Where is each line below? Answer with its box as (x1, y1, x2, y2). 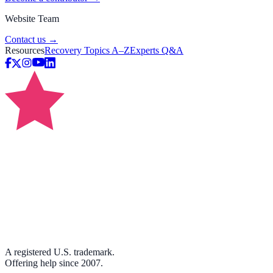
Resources (5, 44, 44, 55)
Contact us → (5, 34, 58, 44)
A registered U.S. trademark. (5, 246, 115, 257)
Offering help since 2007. (5, 257, 103, 268)
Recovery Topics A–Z (44, 44, 130, 55)
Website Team (5, 13, 59, 24)
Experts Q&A (130, 44, 183, 55)
